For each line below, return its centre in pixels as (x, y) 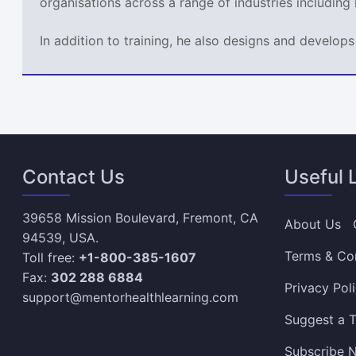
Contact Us (74, 177)
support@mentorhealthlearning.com (131, 298)
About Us (312, 224)
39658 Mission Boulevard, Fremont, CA (141, 218)
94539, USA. (61, 238)
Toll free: (51, 258)
